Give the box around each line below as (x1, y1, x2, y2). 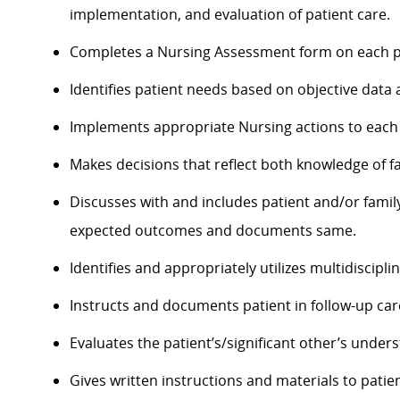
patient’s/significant (163, 333, 296, 354)
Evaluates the (70, 333, 163, 354)
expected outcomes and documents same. (70, 221, 356, 241)
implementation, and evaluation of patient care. (70, 4, 390, 25)
